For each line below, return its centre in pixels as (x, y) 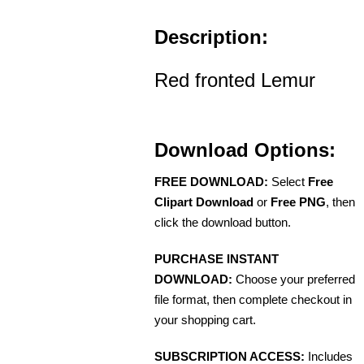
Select (288, 182)
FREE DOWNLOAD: (211, 182)
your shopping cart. (205, 320)
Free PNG (298, 202)
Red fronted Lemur (235, 80)
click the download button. (223, 223)
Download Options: (245, 150)
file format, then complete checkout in (253, 300)
